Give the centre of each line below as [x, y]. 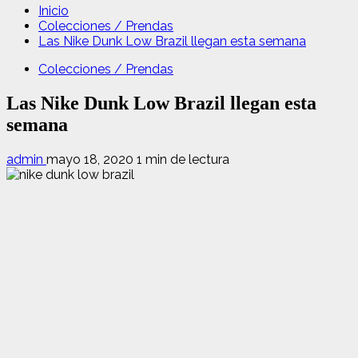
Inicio [54, 11]
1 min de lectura [183, 159]
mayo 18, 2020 [91, 159]
